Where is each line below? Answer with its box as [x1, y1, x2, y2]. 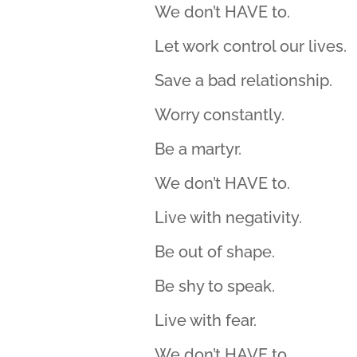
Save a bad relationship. [155, 71, 333, 90]
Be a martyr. [155, 139, 242, 159]
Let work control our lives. [155, 37, 347, 56]
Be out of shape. [155, 242, 276, 261]
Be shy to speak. [155, 277, 276, 296]
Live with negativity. [155, 208, 303, 227]
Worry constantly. [155, 105, 285, 124]
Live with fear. [155, 311, 257, 330]
